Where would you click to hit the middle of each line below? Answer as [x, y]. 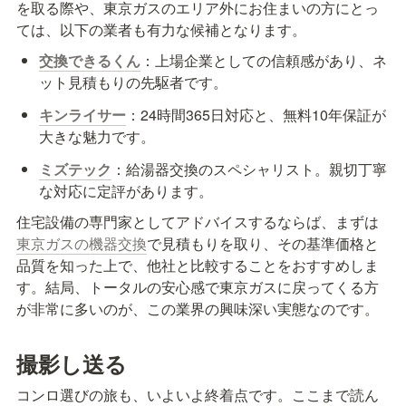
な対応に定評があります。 [126, 191]
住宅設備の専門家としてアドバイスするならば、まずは [198, 222]
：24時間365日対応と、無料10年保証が [256, 115]
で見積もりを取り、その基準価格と [263, 244]
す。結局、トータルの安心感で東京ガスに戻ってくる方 [198, 287]
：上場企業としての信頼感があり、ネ [264, 61]
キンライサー [83, 115]
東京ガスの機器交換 [82, 244]
